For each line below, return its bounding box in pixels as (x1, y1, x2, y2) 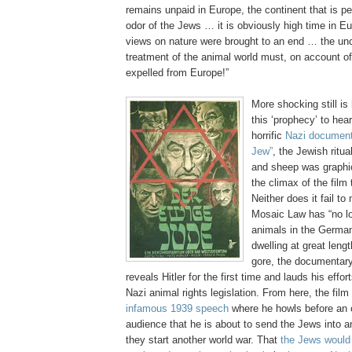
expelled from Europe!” (126, 67, 229, 79)
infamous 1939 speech (126, 302, 229, 315)
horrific (251, 130, 285, 142)
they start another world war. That (126, 334, 280, 346)
